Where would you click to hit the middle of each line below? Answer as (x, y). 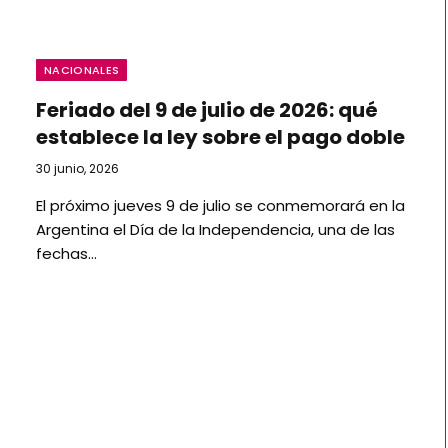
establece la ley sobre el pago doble (220, 136)
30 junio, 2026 (77, 168)
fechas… (66, 253)
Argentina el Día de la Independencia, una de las (215, 229)
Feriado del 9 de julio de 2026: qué (207, 109)
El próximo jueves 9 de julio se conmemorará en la (220, 205)
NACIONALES (82, 69)
